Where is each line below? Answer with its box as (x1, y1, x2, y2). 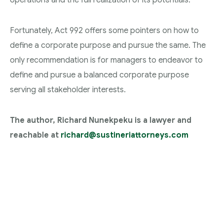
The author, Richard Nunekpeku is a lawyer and (10, 115, 191, 125)
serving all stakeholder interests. (10, 84, 126, 95)
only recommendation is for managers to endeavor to (10, 55, 203, 65)
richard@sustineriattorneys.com (61, 130, 188, 140)
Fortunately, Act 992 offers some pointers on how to (10, 25, 199, 36)
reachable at (10, 130, 61, 140)
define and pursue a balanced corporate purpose (10, 70, 189, 80)
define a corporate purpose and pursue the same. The (10, 40, 206, 50)
